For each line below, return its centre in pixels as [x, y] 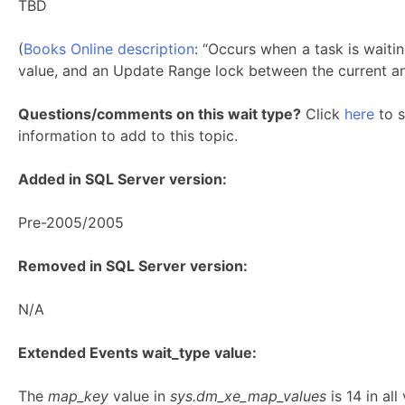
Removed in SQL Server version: [133, 266]
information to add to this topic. [128, 136]
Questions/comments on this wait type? [160, 114]
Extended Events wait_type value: [137, 353]
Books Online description [109, 49]
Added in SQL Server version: [122, 179]
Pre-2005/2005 [71, 222]
